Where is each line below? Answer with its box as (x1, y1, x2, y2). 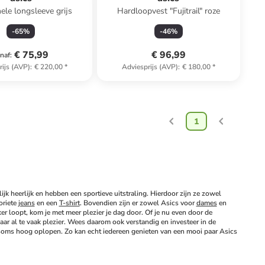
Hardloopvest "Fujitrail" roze (117, 5, 220, 17)
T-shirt (59, 198, 80, 208)
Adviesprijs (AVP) (121, 62, 178, 72)
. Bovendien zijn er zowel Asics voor (79, 198, 196, 208)
